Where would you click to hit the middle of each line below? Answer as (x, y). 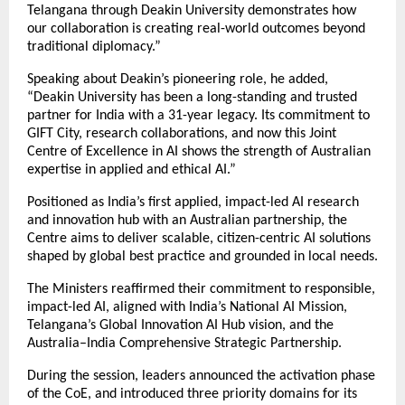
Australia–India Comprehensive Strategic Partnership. (184, 343)
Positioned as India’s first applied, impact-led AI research (193, 202)
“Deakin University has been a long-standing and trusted (192, 97)
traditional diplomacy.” (94, 47)
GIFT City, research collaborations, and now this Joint (182, 133)
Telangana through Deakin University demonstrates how (192, 10)
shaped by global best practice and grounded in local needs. (202, 256)
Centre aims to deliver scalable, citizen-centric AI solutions (199, 238)
